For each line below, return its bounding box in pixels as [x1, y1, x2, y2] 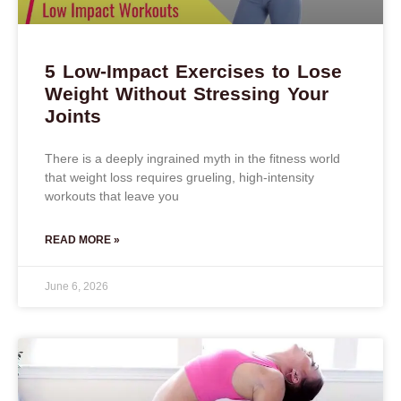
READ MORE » [45, 233, 120, 246]
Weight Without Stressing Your [45, 82, 328, 104]
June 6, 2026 [45, 279, 108, 293]
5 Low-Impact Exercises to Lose [45, 60, 342, 81]
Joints [45, 105, 101, 126]
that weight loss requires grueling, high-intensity [45, 169, 314, 184]
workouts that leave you [45, 188, 179, 203]
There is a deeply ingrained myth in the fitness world [45, 150, 340, 166]
